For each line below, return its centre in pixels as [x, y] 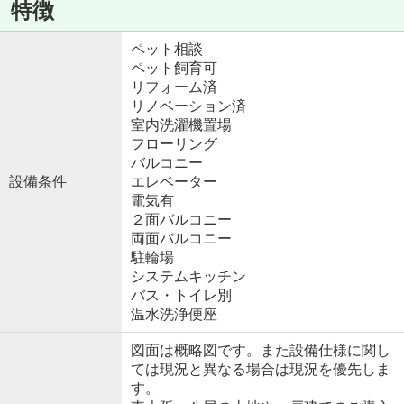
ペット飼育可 [174, 68]
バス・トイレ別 [181, 295]
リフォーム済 [174, 87]
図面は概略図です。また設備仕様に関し [260, 350]
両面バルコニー [181, 238]
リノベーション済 [188, 106]
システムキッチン [188, 276]
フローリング [174, 143]
